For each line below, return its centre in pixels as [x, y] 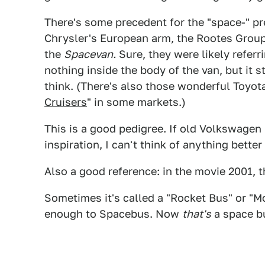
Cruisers [66, 102]
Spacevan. [90, 54]
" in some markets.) [136, 102]
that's [197, 214]
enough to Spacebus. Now [113, 214]
